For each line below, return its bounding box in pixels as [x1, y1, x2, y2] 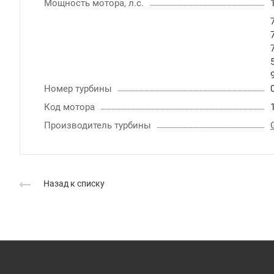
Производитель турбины [44, 119, 151, 131]
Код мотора [44, 101, 95, 113]
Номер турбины [44, 83, 112, 94]
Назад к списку [43, 178, 105, 188]
